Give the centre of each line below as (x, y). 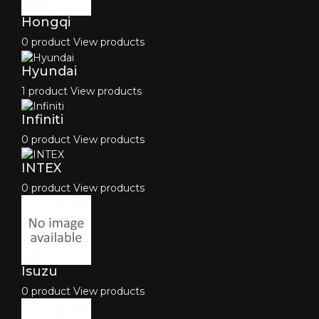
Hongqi (46, 22)
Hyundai (49, 71)
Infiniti (42, 120)
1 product (45, 91)
